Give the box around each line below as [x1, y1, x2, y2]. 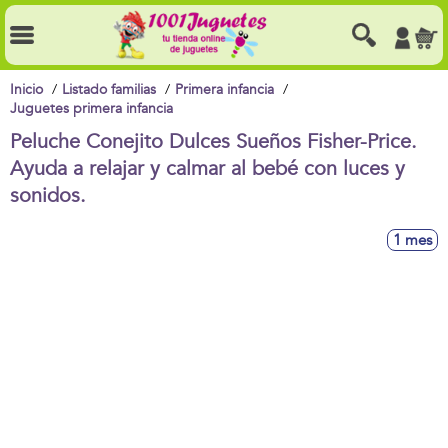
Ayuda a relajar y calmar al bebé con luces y [10, 155, 405, 182]
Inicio [10, 80, 43, 99]
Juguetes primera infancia [10, 99, 173, 118]
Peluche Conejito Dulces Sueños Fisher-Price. [10, 128, 417, 155]
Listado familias [62, 80, 156, 99]
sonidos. [10, 182, 86, 209]
